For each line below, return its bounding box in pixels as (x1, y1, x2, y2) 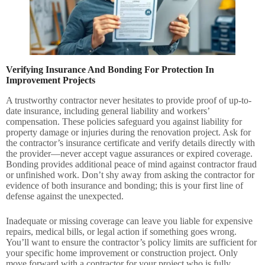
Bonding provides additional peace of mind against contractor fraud (6, 159, 257, 170)
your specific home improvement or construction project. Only (6, 248, 238, 258)
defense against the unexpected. (6, 191, 124, 202)
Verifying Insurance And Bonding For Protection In (6, 64, 214, 75)
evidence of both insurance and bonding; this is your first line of (6, 180, 243, 191)
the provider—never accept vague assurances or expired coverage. (6, 148, 253, 159)
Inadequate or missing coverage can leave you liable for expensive (6, 216, 253, 227)
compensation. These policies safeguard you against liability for (6, 117, 242, 127)
